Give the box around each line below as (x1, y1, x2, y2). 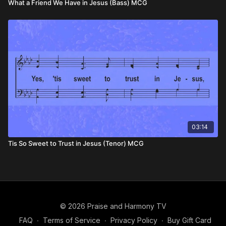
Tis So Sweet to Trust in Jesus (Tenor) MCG (8, 139, 144, 147)
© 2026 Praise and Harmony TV (60, 202, 166, 210)
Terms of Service (42, 216, 100, 224)
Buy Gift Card (167, 216, 211, 224)
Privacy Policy (110, 216, 157, 224)
